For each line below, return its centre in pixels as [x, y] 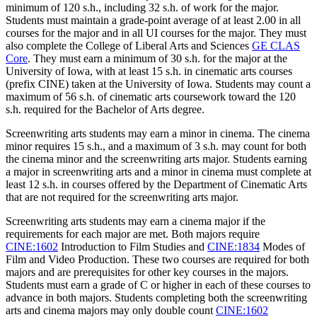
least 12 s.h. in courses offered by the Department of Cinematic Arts [156, 184]
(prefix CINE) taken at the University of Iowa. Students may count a [158, 83]
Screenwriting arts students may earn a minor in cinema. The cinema [158, 133]
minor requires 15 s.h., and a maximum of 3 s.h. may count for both [156, 146]
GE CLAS [276, 45]
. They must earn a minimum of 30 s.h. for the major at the [157, 58]
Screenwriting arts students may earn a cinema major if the [136, 221]
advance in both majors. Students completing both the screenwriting [156, 297]
